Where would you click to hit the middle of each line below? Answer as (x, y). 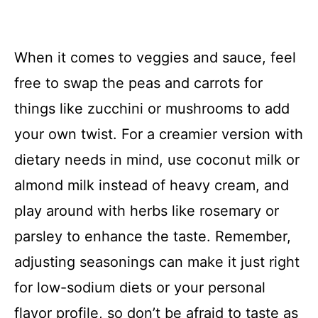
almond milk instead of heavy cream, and (152, 185)
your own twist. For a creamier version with (159, 134)
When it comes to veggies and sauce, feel (155, 57)
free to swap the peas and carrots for (138, 83)
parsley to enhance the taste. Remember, (153, 236)
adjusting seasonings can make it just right (157, 262)
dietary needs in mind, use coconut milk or (157, 159)
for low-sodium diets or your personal (140, 287)
